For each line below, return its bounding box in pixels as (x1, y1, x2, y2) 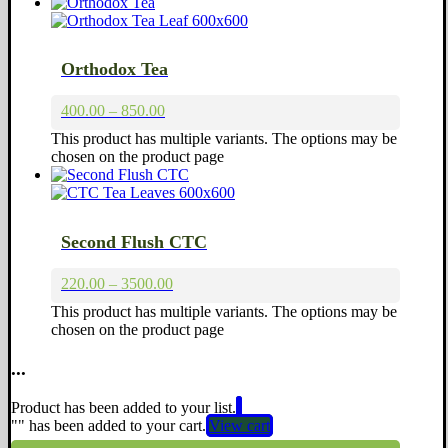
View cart (209, 416, 270, 434)
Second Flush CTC (61, 232, 207, 253)
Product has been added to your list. (11, 398, 236, 416)
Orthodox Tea (61, 59, 168, 80)
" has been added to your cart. (18, 416, 206, 434)
